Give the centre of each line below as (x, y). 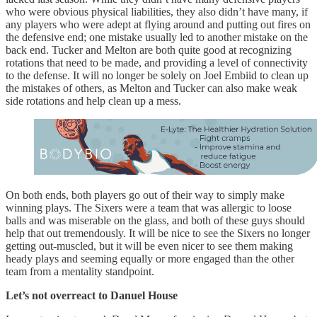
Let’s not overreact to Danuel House (92, 296)
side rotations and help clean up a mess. (93, 100)
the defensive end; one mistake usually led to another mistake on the (157, 37)
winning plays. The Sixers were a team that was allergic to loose (149, 208)
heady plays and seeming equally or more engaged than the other (150, 259)
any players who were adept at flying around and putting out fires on (158, 24)
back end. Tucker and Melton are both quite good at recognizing (149, 50)
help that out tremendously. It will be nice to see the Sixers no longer (158, 234)
